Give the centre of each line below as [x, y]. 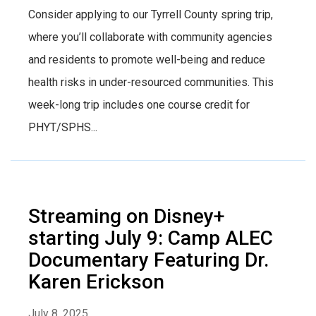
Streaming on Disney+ [127, 216]
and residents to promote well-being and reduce [147, 59]
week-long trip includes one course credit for [139, 104]
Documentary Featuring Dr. [148, 260]
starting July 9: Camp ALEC [151, 238]
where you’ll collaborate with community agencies [150, 37]
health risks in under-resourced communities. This [151, 82]
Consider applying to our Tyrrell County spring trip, [151, 14]
